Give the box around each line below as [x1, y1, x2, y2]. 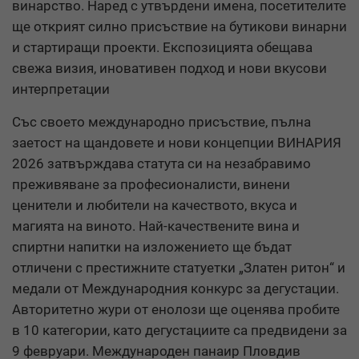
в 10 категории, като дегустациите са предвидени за [12, 321, 347, 338]
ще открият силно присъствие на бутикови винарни [12, 18, 347, 34]
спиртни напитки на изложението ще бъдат [12, 238, 292, 255]
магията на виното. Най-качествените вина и [12, 217, 300, 234]
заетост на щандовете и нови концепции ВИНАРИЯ [12, 134, 341, 151]
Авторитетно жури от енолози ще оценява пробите [12, 301, 340, 317]
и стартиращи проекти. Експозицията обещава [12, 38, 313, 55]
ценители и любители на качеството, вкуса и [12, 196, 297, 213]
